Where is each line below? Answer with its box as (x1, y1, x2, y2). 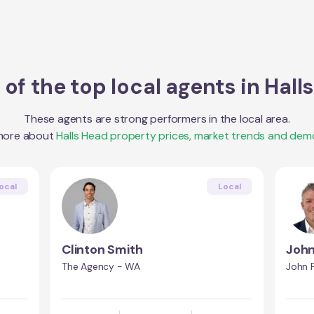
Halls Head (56, 128, 108, 143)
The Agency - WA (62, 260, 140, 273)
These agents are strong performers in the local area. (24, 111, 290, 126)
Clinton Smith (62, 241, 143, 258)
